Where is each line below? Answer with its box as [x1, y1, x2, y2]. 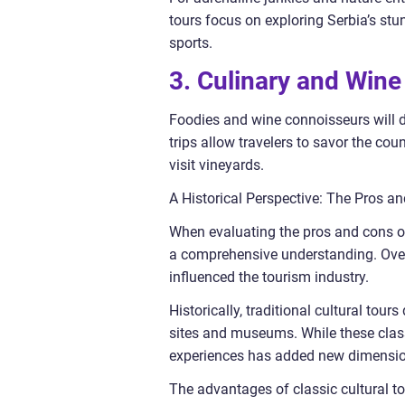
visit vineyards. [169, 155, 264, 174]
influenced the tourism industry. [169, 268, 369, 286]
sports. [169, 33, 212, 52]
